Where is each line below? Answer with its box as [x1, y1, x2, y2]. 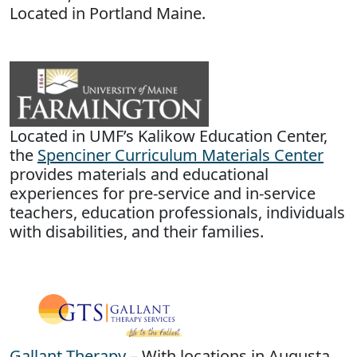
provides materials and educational [10, 163, 269, 185]
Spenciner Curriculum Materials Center [37, 143, 324, 166]
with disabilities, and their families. [10, 220, 264, 242]
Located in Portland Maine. [10, 2, 206, 24]
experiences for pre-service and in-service [10, 182, 316, 204]
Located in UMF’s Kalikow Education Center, [10, 124, 328, 147]
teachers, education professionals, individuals [10, 201, 345, 223]
